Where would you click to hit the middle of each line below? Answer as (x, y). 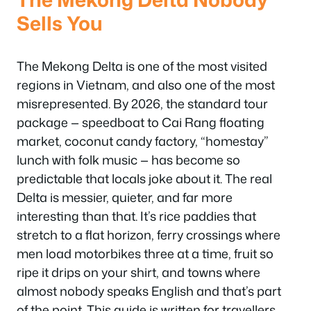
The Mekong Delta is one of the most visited (142, 66)
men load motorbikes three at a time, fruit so (145, 253)
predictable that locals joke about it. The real (144, 178)
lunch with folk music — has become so (128, 160)
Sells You (60, 23)
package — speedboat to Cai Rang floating (141, 122)
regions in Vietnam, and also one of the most (146, 85)
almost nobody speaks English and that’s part (149, 291)
